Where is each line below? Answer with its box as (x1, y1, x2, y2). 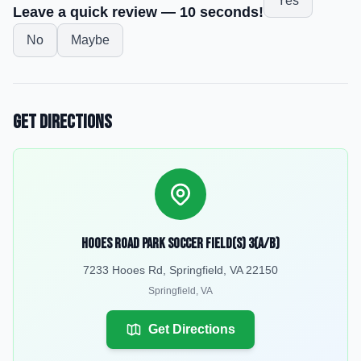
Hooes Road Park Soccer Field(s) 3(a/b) (81, 235, 280, 252)
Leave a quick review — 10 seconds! (13, 4, 263, 20)
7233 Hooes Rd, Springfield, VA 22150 (83, 263, 278, 276)
